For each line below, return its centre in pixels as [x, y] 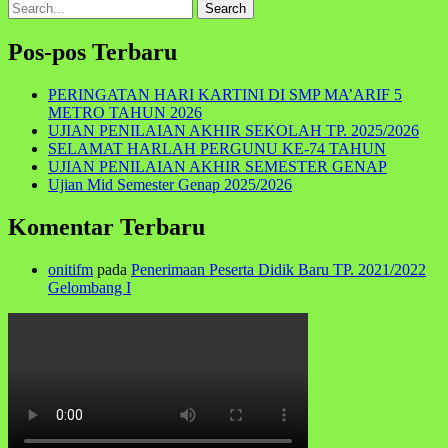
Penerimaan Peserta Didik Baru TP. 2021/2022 [278, 269]
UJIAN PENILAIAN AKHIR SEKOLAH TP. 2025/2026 [233, 130]
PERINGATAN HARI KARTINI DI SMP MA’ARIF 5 [225, 94]
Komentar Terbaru [106, 226]
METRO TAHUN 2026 [125, 112]
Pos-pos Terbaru [92, 52]
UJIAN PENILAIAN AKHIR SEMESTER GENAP [217, 166]
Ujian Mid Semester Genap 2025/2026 [170, 184]
